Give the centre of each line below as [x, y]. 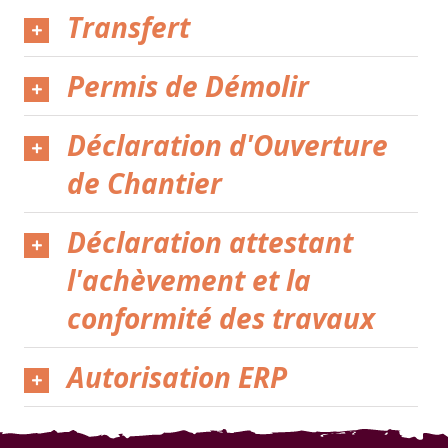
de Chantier [145, 183]
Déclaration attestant [210, 242]
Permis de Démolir [188, 86]
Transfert [129, 27]
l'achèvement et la [189, 280]
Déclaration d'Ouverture [228, 145]
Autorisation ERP [177, 377]
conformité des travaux [221, 318]
